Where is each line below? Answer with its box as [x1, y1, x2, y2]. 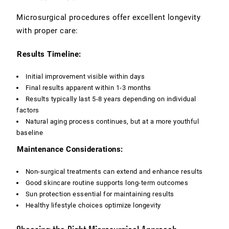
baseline [16, 128, 43, 136]
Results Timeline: [17, 49, 81, 59]
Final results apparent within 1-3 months [25, 83, 151, 91]
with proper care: [16, 26, 78, 35]
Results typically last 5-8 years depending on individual [25, 95, 196, 103]
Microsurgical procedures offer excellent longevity [16, 12, 200, 22]
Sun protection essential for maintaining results [25, 190, 174, 198]
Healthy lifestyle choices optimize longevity [25, 201, 161, 209]
